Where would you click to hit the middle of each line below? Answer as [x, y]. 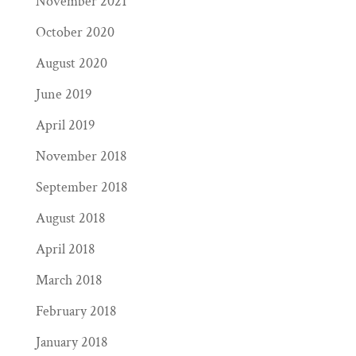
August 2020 [71, 64]
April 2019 [65, 126]
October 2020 [75, 33]
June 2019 [64, 95]
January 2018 [72, 342]
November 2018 [81, 157]
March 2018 [69, 281]
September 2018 [81, 188]
